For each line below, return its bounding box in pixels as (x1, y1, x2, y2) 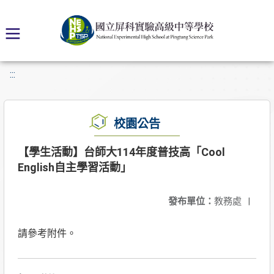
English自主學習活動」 (18, 161, 131, 174)
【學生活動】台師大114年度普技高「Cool (18, 146, 225, 158)
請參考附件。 (18, 228, 76, 239)
